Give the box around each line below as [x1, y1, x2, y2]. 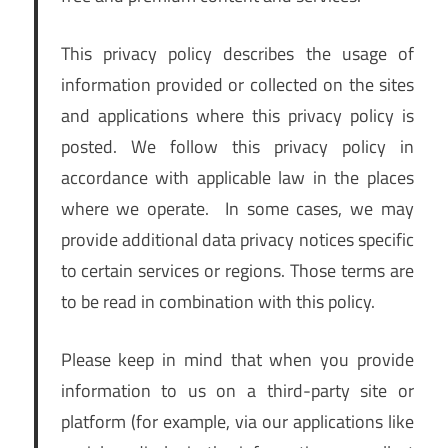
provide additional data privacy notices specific [60, 226, 414, 254]
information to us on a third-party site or [60, 377, 414, 405]
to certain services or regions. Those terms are [60, 257, 414, 285]
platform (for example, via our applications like [60, 408, 414, 436]
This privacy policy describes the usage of [60, 40, 414, 68]
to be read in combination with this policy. [60, 288, 375, 316]
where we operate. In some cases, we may [60, 195, 414, 223]
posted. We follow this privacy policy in [60, 133, 414, 161]
